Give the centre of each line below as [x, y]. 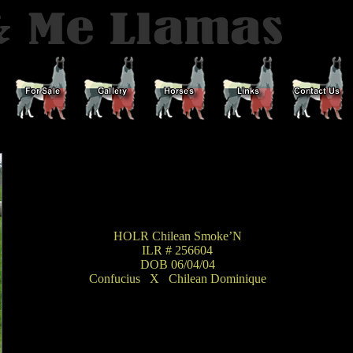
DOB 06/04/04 [177, 264]
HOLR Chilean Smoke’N [177, 236]
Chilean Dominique [217, 279]
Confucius [114, 279]
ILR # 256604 [177, 250]
